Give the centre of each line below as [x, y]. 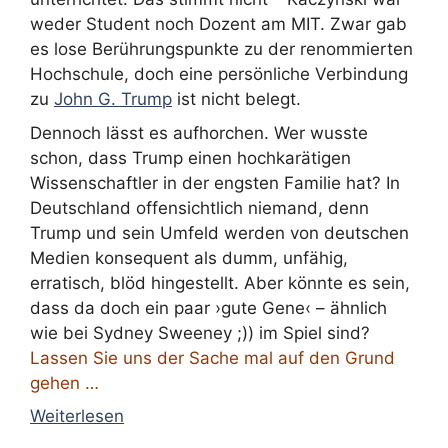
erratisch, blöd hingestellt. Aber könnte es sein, [220, 282]
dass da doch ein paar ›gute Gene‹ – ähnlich [208, 307]
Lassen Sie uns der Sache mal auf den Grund [212, 357]
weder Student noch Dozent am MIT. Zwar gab [218, 24]
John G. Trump [113, 99]
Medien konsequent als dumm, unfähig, [189, 257]
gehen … [64, 382]
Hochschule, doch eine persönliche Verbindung [219, 74]
